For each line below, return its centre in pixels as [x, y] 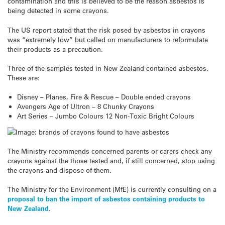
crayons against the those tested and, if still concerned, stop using [111, 160]
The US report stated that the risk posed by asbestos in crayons [106, 30]
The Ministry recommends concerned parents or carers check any [110, 151]
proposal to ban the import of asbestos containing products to [106, 199]
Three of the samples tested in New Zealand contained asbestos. [108, 68]
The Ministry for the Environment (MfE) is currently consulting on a [112, 189]
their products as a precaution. [55, 49]
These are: [24, 77]
